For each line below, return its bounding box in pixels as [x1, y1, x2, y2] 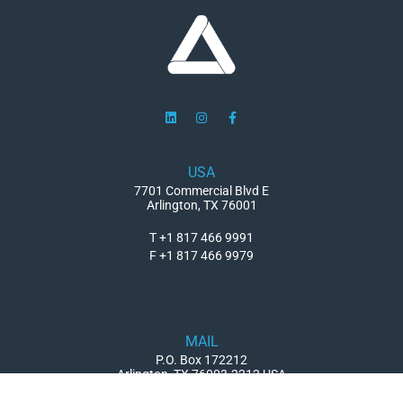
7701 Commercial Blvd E [134, 184, 269, 199]
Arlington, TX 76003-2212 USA [117, 367, 286, 382]
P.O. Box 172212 [156, 353, 247, 368]
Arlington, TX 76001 [146, 198, 257, 213]
